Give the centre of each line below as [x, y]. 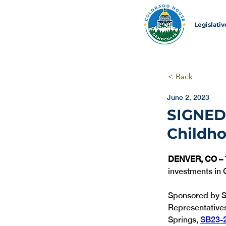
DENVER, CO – [196, 159]
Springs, [184, 220]
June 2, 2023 [188, 97]
